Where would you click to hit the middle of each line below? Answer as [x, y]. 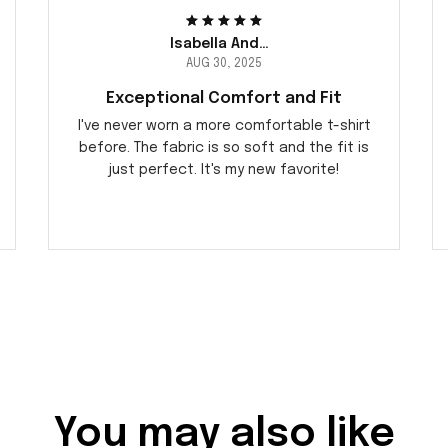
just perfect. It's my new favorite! [224, 170]
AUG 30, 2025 [224, 64]
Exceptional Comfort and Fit [224, 99]
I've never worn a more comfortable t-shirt [224, 126]
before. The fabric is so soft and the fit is [224, 148]
